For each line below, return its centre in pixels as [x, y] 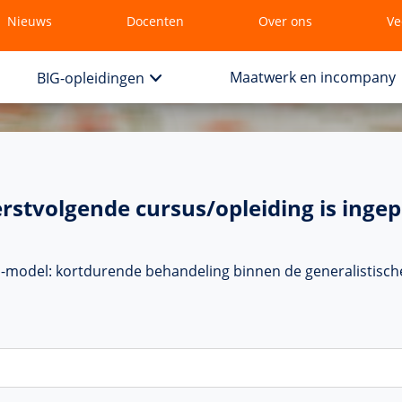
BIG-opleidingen [91, 78]
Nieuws [30, 21]
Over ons [285, 21]
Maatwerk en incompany [312, 77]
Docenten [155, 21]
